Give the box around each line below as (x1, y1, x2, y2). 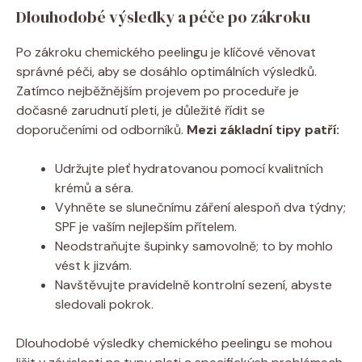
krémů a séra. (55, 179, 133, 196)
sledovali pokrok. (55, 295, 154, 313)
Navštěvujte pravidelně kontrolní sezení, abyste (55, 276, 332, 293)
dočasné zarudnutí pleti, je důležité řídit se (16, 101, 265, 119)
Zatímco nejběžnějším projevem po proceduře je (16, 82, 299, 99)
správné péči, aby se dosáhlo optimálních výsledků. (16, 62, 317, 80)
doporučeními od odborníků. (16, 120, 187, 138)
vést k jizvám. (55, 256, 132, 274)
